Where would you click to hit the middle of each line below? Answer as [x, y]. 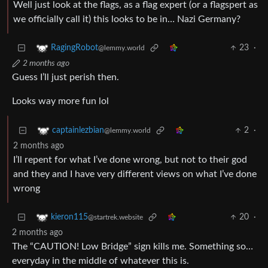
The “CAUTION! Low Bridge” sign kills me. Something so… [133, 247]
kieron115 [69, 217]
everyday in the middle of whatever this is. [100, 261]
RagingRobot [74, 48]
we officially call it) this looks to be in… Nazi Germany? [127, 19]
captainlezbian [78, 131]
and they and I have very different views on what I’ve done [135, 174]
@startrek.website [115, 217]
